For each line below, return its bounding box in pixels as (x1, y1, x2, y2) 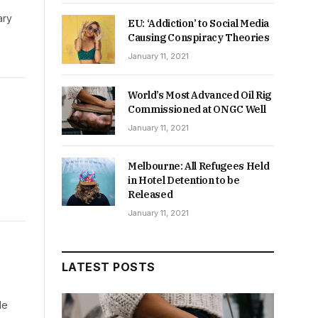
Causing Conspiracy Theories (128, 31, 270, 45)
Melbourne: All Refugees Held (128, 159, 270, 172)
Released (128, 187, 173, 201)
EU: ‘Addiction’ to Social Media (128, 17, 270, 31)
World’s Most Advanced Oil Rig (128, 88, 271, 102)
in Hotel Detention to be (128, 173, 240, 187)
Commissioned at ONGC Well (128, 102, 266, 116)
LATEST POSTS (62, 259, 155, 274)
